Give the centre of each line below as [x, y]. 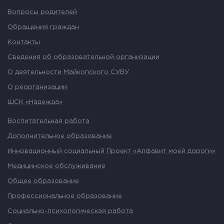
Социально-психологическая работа [70, 211]
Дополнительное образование [60, 136]
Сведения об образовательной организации [83, 57]
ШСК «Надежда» [35, 102]
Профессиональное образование [65, 196]
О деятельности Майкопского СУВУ [68, 72]
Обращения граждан [43, 27]
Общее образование [43, 181]
